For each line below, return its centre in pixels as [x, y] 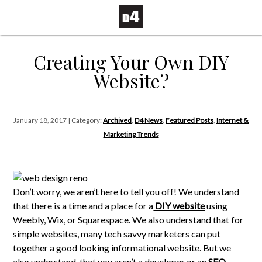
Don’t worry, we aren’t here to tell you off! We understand [126, 192]
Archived [117, 120]
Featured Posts [189, 120]
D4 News [149, 120]
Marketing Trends [131, 134]
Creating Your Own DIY [131, 62]
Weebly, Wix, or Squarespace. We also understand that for [128, 220]
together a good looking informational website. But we [122, 248]
